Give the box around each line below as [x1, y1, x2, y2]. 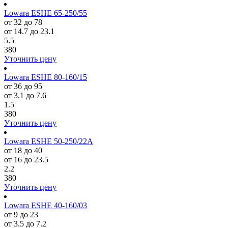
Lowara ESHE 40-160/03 [4, 201, 87, 210]
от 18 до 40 [4, 146, 42, 155]
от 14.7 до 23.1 [4, 27, 54, 36]
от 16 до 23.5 [4, 155, 48, 164]
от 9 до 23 [4, 210, 38, 219]
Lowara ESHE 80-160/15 [4, 73, 87, 81]
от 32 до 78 [4, 18, 42, 26]
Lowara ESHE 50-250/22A [4, 137, 93, 146]
